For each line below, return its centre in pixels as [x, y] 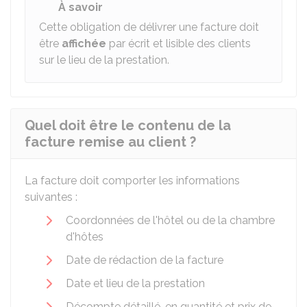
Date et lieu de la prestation [135, 283]
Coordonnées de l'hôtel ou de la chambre [170, 220]
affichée [84, 44]
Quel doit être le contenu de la [128, 125]
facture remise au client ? [110, 142]
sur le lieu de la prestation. [104, 60]
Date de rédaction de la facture [145, 260]
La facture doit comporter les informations [132, 181]
